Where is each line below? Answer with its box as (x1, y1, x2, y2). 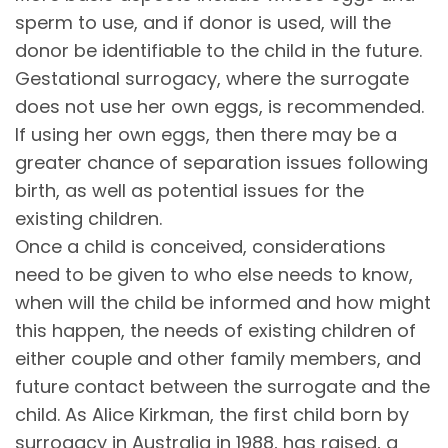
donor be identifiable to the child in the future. (15, 37, 422, 63)
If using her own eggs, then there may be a (15, 121, 397, 147)
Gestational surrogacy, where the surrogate (15, 65, 409, 91)
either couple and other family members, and (15, 345, 421, 371)
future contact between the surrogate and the (15, 373, 430, 399)
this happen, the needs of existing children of (15, 317, 416, 343)
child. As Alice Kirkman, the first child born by (15, 401, 409, 427)
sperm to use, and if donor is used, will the (15, 9, 391, 35)
